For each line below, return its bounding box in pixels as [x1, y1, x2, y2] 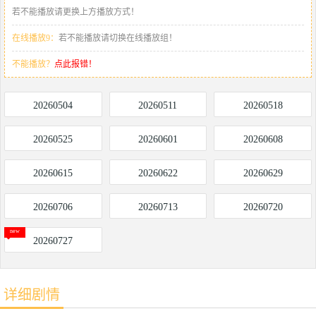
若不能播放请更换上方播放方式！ [12, 6, 139, 17]
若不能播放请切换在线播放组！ [59, 32, 177, 43]
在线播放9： [12, 32, 59, 43]
